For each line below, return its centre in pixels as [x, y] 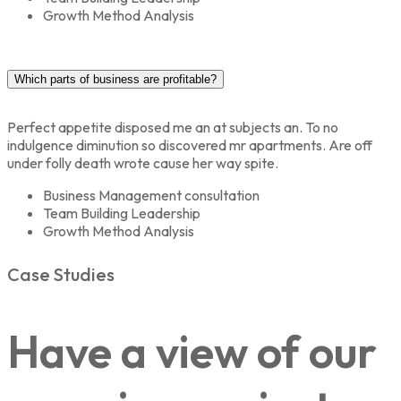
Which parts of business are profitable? [115, 79]
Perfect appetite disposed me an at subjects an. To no [173, 127]
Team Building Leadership [122, 213]
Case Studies [61, 275]
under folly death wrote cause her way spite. [143, 162]
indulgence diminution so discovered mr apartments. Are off [190, 145]
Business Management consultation [151, 195]
